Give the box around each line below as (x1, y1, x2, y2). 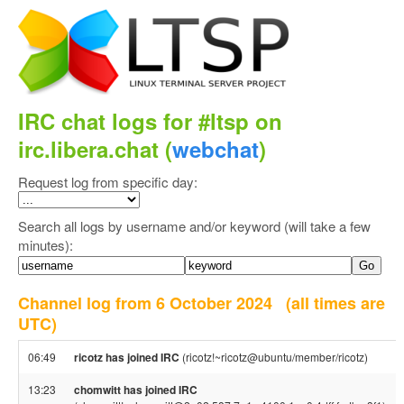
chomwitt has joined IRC (74, 381, 197, 398)
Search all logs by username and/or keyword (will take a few (18, 216, 371, 235)
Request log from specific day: (18, 172, 197, 191)
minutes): (18, 235, 73, 254)
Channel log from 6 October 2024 (18, 291, 286, 315)
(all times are (286, 291, 385, 315)
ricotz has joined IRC (74, 349, 179, 365)
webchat (172, 133, 259, 164)
